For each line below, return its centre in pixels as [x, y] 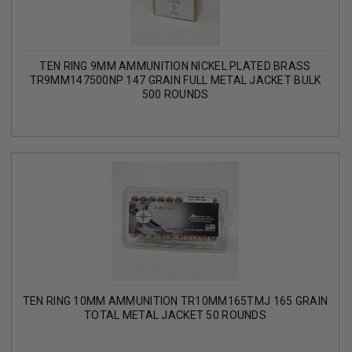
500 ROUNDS [175, 95]
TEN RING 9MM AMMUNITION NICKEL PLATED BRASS [175, 66]
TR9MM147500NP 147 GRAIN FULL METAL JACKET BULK [175, 81]
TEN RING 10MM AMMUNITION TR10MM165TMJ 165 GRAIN [175, 301]
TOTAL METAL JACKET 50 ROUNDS [175, 315]
